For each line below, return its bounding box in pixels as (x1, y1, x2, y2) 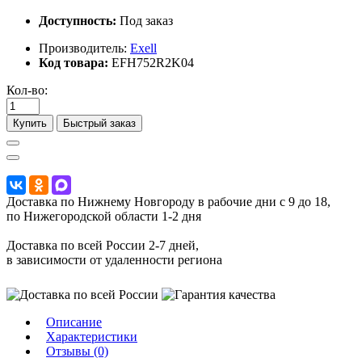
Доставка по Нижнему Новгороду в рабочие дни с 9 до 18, (6, 194, 330, 208)
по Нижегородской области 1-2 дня (6, 208, 201, 223)
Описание (46, 314, 102, 329)
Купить (13, 116, 47, 129)
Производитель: (39, 40, 130, 55)
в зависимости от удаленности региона (6, 252, 222, 267)
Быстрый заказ (63, 116, 136, 129)
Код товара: (39, 55, 108, 69)
